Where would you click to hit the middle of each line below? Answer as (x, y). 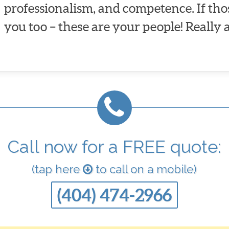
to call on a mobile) (145, 169)
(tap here (58, 169)
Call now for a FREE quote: (114, 147)
